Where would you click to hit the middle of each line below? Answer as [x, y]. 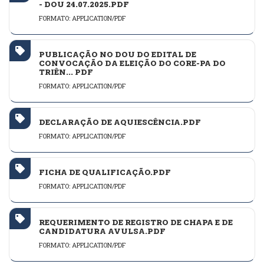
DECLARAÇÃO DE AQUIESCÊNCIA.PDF [120, 122]
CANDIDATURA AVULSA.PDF [102, 231]
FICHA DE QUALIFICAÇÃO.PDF [105, 172]
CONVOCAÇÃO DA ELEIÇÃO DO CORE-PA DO [132, 63]
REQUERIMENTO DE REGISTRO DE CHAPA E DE [136, 222]
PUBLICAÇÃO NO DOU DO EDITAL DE [118, 55]
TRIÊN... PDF [66, 72]
